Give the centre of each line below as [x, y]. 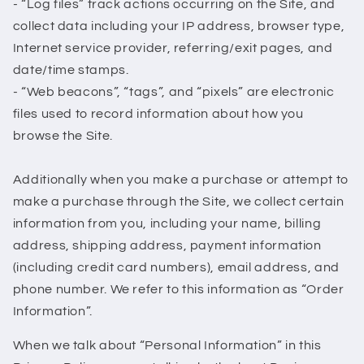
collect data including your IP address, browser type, [179, 26]
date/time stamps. [71, 69]
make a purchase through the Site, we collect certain [178, 201]
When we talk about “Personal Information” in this [167, 346]
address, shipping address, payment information [167, 245]
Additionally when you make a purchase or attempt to [180, 179]
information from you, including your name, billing [167, 223]
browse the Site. [63, 135]
